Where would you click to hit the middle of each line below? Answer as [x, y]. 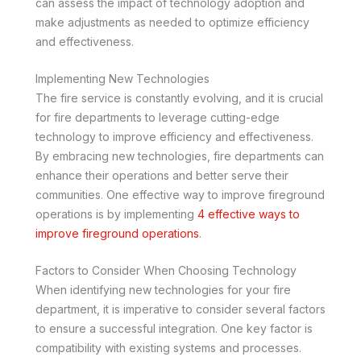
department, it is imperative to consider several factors [180, 309]
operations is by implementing [116, 214]
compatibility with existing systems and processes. [168, 348]
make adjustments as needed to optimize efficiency [172, 22]
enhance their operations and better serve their [162, 175]
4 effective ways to [249, 214]
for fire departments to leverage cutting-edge [158, 117]
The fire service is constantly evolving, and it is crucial [179, 98]
